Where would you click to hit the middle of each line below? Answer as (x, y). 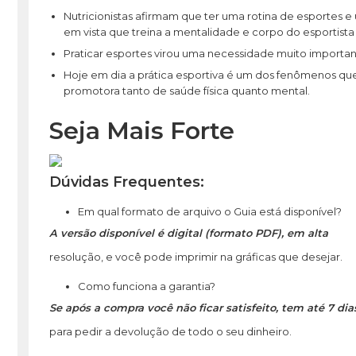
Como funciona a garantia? (146, 286)
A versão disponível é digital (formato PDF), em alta (188, 232)
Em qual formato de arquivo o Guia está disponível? (209, 211)
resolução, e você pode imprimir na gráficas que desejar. (195, 256)
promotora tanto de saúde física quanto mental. (186, 91)
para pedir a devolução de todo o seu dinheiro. (170, 332)
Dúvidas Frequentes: (126, 182)
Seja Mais (109, 130)
